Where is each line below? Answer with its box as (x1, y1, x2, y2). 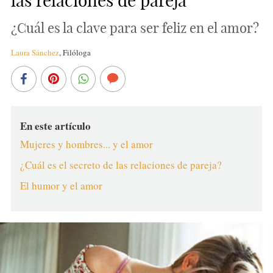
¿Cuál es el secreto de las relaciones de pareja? (19, 157, 222, 172)
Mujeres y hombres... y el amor (19, 136, 153, 151)
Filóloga (62, 46, 91, 58)
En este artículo (19, 118, 91, 133)
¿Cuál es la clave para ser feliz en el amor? (10, 19, 259, 37)
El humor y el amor (19, 178, 102, 193)
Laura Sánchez (10, 46, 59, 58)
